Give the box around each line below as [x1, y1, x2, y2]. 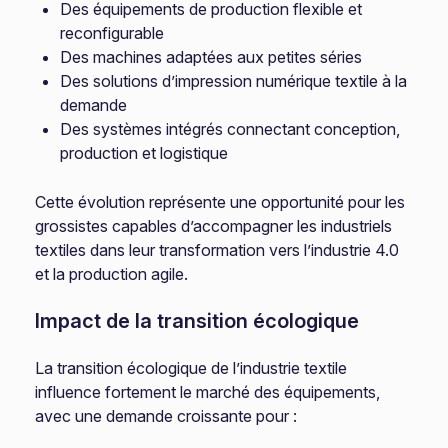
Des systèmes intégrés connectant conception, [60, 119, 401, 139]
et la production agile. [35, 264, 189, 284]
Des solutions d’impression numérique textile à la [60, 71, 408, 91]
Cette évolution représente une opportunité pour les [35, 192, 406, 212]
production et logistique [60, 143, 229, 163]
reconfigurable [60, 23, 165, 43]
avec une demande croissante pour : [35, 406, 298, 426]
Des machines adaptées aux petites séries [60, 47, 363, 67]
